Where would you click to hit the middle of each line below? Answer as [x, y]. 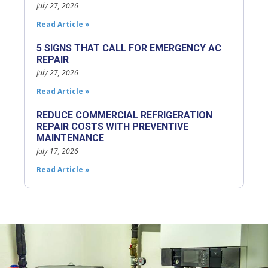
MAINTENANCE [70, 138]
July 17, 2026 [57, 151]
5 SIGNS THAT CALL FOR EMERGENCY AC [129, 48]
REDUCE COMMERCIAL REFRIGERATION [124, 115]
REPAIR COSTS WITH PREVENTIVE [112, 126]
